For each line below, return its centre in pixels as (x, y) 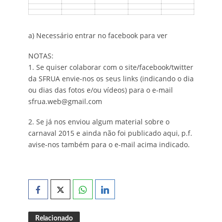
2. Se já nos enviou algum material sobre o (99, 121)
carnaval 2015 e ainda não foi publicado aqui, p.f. (110, 133)
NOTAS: (41, 55)
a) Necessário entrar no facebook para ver (98, 36)
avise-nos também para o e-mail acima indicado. (109, 144)
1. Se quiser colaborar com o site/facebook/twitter (111, 67)
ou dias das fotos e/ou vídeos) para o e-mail (100, 90)
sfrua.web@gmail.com (65, 101)
